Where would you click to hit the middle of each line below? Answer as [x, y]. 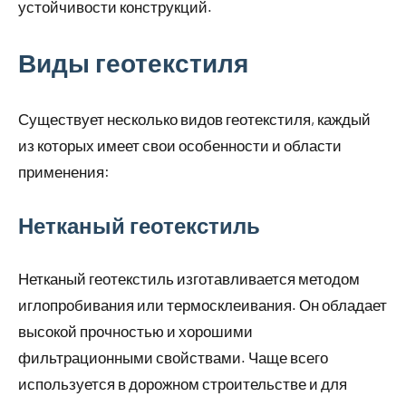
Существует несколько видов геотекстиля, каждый [194, 119]
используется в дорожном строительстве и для [183, 384]
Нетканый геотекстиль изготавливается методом [189, 279]
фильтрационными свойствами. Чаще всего [173, 358]
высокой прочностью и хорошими [135, 331]
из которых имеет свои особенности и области [180, 145]
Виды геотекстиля [133, 63]
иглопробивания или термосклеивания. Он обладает [203, 305]
